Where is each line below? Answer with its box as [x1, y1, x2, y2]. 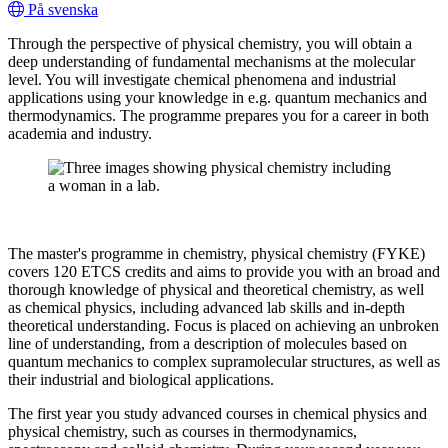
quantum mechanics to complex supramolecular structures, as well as [8, 353, 440, 371]
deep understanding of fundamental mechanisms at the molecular [8, 53, 415, 71]
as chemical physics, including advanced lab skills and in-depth [8, 299, 405, 317]
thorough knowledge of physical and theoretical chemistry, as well [8, 281, 424, 299]
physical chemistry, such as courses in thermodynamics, [8, 423, 357, 441]
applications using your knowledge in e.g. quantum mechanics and [8, 89, 427, 107]
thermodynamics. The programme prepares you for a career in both [8, 107, 429, 125]
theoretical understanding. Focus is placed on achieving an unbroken [8, 317, 439, 335]
